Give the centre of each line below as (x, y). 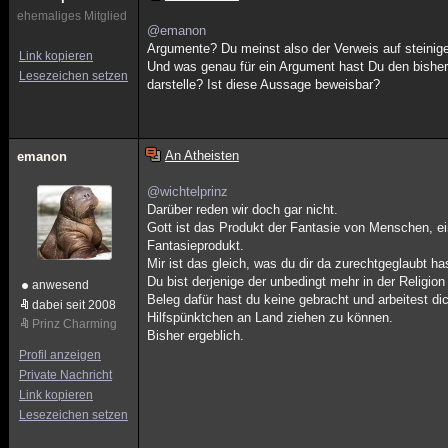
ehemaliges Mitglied (72, 16)
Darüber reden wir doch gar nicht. (243, 209)
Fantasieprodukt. (196, 245)
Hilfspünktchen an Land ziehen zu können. (270, 317)
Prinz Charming (74, 324)
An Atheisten (201, 155)
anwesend (61, 285)
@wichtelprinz (188, 191)
